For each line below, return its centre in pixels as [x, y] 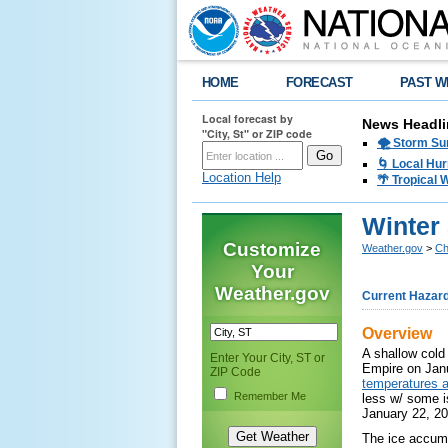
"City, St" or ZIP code [257, 133]
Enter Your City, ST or [267, 358]
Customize [272, 249]
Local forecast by [247, 118]
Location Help [241, 177]
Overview [397, 333]
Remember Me [270, 396]
